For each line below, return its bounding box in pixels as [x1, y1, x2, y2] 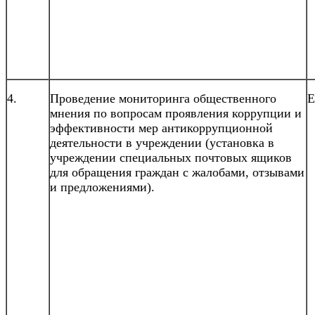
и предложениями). [50, 179, 155, 194]
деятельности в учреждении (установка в [50, 135, 274, 150]
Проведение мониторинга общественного [50, 91, 276, 105]
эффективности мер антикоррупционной [50, 120, 273, 135]
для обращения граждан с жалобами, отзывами [50, 165, 304, 179]
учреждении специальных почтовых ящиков [50, 150, 292, 165]
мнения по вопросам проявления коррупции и [50, 105, 302, 120]
